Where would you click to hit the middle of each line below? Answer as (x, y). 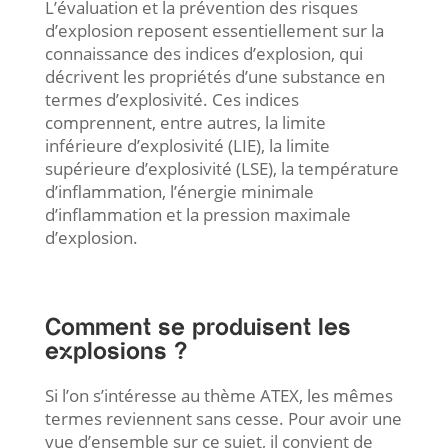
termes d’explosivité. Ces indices (171, 99)
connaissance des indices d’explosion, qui (203, 53)
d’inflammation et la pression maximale (197, 214)
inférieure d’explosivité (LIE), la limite (187, 145)
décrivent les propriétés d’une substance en (214, 76)
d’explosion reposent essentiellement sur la (214, 30)
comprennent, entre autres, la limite (185, 122)
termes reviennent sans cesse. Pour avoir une (223, 418)
